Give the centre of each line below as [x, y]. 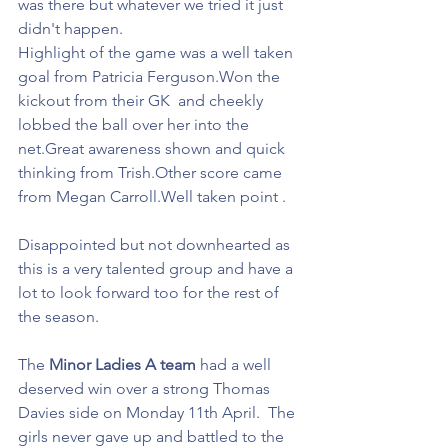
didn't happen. [70, 28]
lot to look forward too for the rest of [150, 292]
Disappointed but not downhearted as [156, 244]
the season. [58, 316]
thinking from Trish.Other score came [152, 172]
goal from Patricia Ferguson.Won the [151, 76]
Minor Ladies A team [122, 364]
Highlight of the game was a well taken [157, 52]
